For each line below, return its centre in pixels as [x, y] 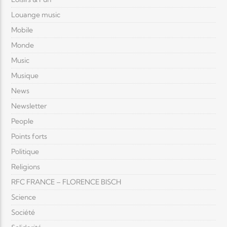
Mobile [22, 30]
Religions [26, 167]
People [23, 121]
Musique [25, 76]
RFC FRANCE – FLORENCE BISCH [66, 182]
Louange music [36, 15]
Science [24, 197]
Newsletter [29, 106]
